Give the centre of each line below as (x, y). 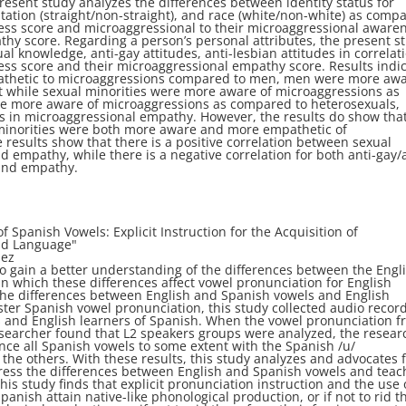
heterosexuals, (356, 104)
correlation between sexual (309, 142)
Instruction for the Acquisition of (260, 232)
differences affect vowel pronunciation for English (241, 283)
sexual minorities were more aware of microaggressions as (222, 92)
